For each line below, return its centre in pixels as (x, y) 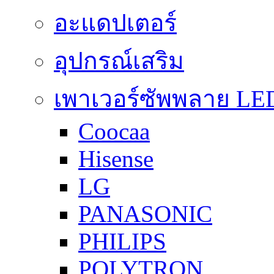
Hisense (116, 159)
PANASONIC (145, 214)
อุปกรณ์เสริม (119, 61)
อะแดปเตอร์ (115, 23)
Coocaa (114, 131)
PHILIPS (122, 242)
